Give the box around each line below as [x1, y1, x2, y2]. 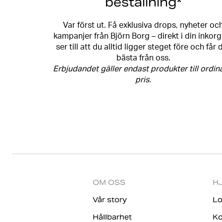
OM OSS [93, 178, 125, 187]
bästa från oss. [116, 55, 170, 63]
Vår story [93, 195, 127, 204]
